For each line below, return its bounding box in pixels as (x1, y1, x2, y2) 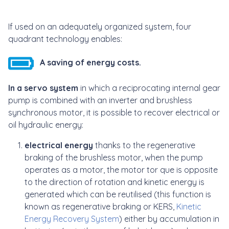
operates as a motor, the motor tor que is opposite (25, 164, 218, 175)
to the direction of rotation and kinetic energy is (25, 176, 204, 187)
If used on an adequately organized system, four (8, 21, 191, 32)
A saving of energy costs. (40, 57, 141, 67)
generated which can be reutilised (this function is (25, 189, 211, 199)
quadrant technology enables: (8, 33, 122, 44)
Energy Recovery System (25, 213, 119, 224)
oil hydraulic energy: (8, 119, 85, 130)
